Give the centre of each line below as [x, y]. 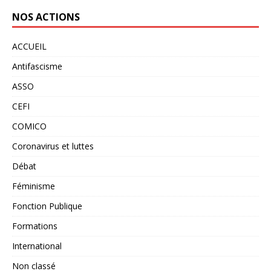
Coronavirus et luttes [53, 146]
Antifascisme [37, 66]
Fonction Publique [47, 206]
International [37, 246]
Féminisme [34, 186]
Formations [35, 226]
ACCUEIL [29, 46]
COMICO [29, 126]
